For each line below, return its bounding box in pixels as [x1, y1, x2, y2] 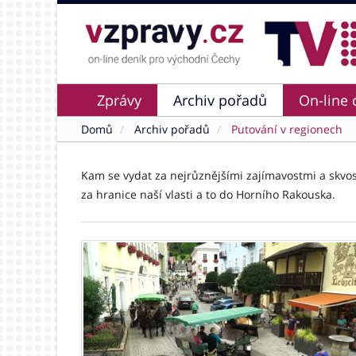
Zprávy [97, 91, 141, 110]
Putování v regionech [228, 122, 342, 137]
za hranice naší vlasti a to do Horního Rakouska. [81, 187, 335, 202]
